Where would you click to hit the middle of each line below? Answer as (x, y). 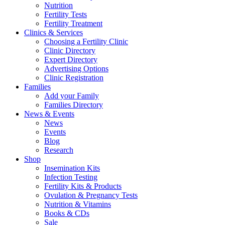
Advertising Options (76, 69)
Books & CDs (67, 213)
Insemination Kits (72, 168)
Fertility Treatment (73, 24)
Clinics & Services (53, 33)
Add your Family (72, 96)
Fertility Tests (66, 15)
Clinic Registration (74, 78)
